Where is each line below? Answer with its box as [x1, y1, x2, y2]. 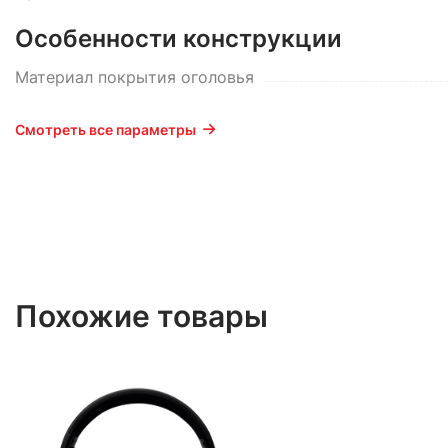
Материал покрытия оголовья [15, 67, 254, 87]
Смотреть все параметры [15, 121, 196, 138]
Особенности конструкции [15, 24, 342, 53]
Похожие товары [15, 298, 268, 334]
